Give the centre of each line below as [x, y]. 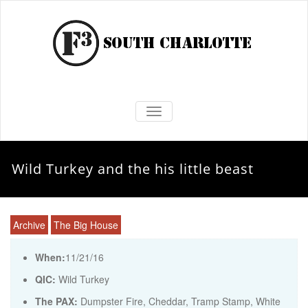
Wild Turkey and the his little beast [133, 169]
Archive [29, 225]
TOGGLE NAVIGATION [203, 111]
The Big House [86, 225]
